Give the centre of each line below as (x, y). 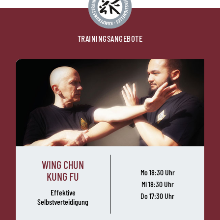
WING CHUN (63, 164)
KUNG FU (63, 176)
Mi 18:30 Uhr (157, 184)
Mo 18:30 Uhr (157, 172)
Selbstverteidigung (63, 201)
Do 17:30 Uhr (157, 196)
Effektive (63, 192)
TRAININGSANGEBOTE (110, 38)
